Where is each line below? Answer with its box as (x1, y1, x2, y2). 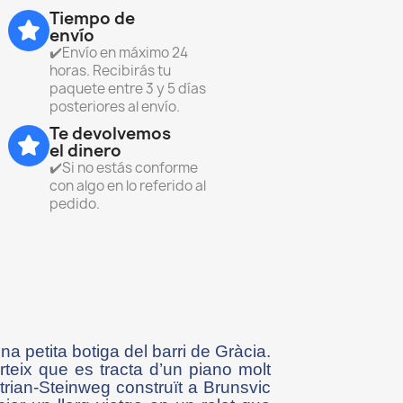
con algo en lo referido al (49, 175, 206, 195)
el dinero (49, 139, 121, 162)
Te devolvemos (49, 121, 171, 145)
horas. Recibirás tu (49, 60, 171, 80)
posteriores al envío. (49, 96, 180, 116)
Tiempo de (49, 6, 135, 30)
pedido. (49, 193, 100, 213)
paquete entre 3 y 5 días (49, 78, 206, 98)
